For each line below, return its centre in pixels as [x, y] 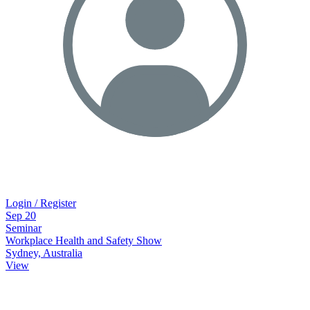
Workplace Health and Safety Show [84, 240]
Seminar [24, 228]
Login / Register [41, 203]
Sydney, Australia [44, 253]
